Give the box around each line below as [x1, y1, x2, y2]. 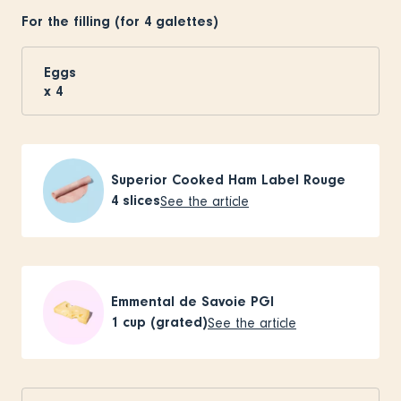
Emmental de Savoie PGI [111, 293, 274, 310]
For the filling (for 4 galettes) [21, 13, 218, 30]
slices [123, 192, 160, 209]
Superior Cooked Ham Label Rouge [111, 171, 346, 188]
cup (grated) [123, 314, 208, 331]
